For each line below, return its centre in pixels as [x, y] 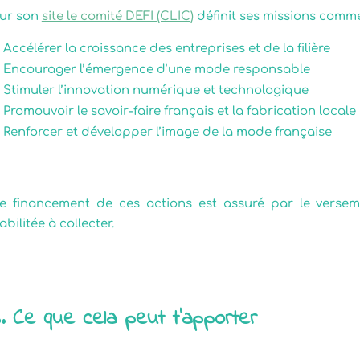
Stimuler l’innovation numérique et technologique [155, 90]
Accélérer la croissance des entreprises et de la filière [166, 48]
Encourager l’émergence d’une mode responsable [156, 69]
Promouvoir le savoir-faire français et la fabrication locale [179, 111]
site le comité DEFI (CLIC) [117, 16]
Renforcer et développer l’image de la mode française [167, 132]
